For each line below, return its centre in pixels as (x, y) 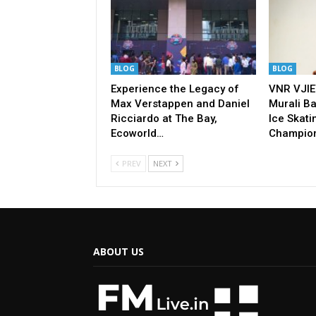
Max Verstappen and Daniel (180, 103)
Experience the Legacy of (175, 89)
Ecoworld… (137, 133)
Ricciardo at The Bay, (164, 118)
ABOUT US (119, 251)
